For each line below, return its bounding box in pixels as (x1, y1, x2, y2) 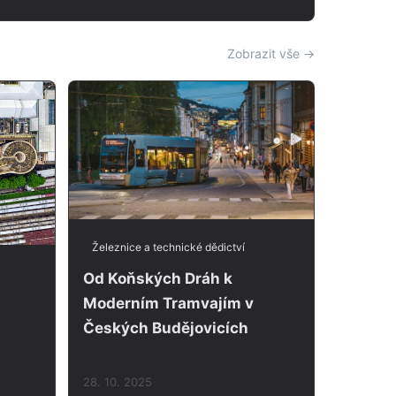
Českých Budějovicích (82, 318, 248, 337)
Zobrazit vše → (227, 45, 315, 61)
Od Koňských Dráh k (82, 269, 232, 287)
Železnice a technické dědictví (91, 240, 245, 254)
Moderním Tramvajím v (82, 293, 254, 312)
